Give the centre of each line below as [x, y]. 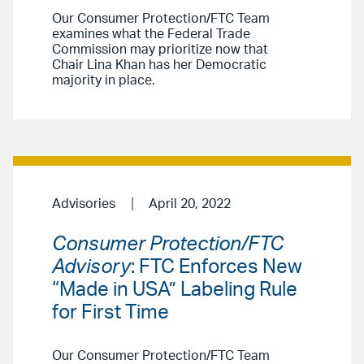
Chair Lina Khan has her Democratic [159, 65]
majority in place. [104, 81]
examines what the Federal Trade [151, 35]
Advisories [84, 204]
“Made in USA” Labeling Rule [175, 290]
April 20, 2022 [189, 204]
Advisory [91, 267]
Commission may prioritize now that [160, 50]
